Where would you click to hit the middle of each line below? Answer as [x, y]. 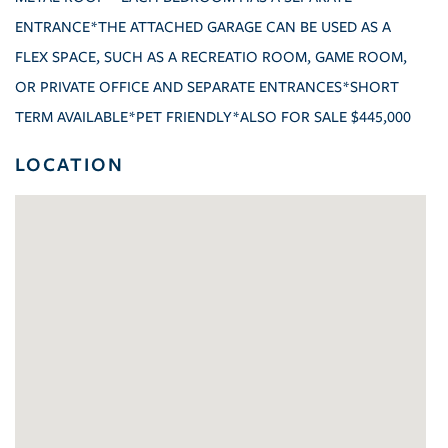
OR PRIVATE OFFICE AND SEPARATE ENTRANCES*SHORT [207, 87]
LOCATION [69, 164]
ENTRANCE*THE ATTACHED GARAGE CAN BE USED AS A [203, 27]
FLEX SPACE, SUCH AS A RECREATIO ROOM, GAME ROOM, [211, 57]
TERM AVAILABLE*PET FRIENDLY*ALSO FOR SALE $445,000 [213, 117]
